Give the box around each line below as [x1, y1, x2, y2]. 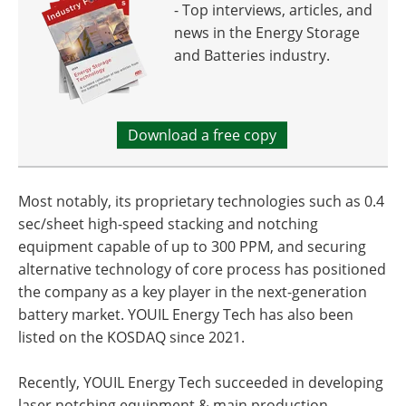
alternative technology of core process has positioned [18, 259, 386, 279]
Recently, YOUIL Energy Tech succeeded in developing [18, 372, 383, 392]
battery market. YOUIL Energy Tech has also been [18, 304, 353, 324]
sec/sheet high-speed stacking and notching [18, 214, 318, 234]
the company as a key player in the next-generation [18, 282, 367, 302]
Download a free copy [127, 125, 276, 145]
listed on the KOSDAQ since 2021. [18, 327, 245, 347]
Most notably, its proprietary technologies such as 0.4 [18, 191, 384, 211]
